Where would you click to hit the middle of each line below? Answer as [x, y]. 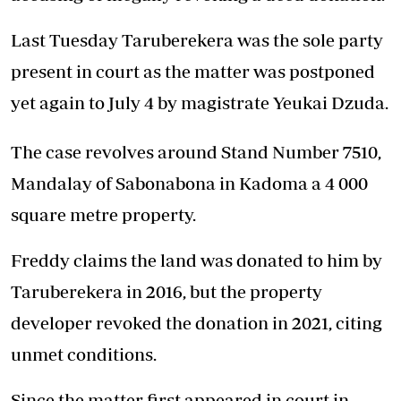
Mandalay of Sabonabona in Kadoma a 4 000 [189, 183]
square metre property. [103, 214]
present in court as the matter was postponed [193, 71]
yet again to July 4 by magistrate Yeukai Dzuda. [200, 102]
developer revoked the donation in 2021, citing [196, 322]
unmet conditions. [84, 354]
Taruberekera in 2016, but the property [166, 291]
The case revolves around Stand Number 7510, [196, 151]
